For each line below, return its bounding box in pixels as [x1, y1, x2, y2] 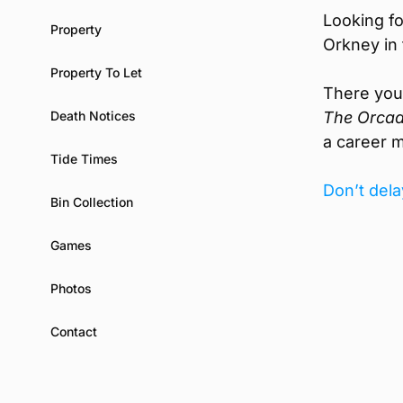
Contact [50, 323, 97, 339]
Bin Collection [50, 193, 133, 210]
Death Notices [50, 107, 136, 123]
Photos [50, 280, 92, 296]
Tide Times [50, 150, 118, 166]
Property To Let [50, 64, 142, 80]
